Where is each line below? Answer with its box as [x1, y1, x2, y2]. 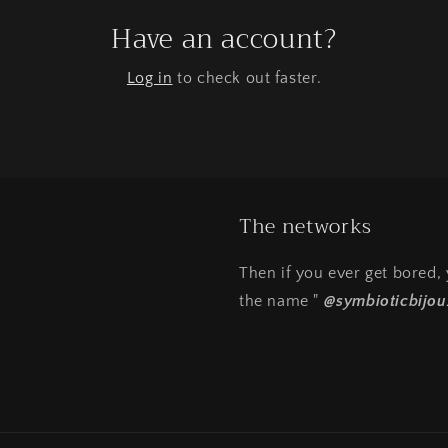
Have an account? [111, 16, 337, 62]
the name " [239, 292, 324, 310]
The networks [239, 209, 372, 244]
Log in [126, 69, 173, 87]
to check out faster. [172, 69, 322, 87]
